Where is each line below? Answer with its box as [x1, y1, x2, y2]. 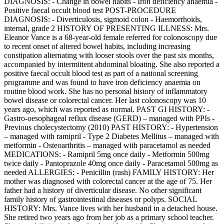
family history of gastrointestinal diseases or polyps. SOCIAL [4, 195, 197, 204]
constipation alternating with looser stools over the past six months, [4, 51, 214, 60]
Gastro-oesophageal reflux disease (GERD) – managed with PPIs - [4, 114, 214, 123]
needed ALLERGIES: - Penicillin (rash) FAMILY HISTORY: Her [4, 168, 214, 177]
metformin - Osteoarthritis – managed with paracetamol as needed [4, 141, 210, 150]
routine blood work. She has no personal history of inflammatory [4, 87, 207, 96]
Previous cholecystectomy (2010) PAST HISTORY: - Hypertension [4, 123, 218, 132]
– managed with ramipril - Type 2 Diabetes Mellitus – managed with [4, 132, 219, 141]
